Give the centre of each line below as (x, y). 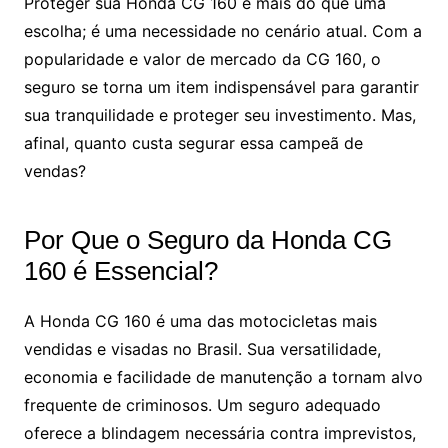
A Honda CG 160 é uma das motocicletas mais (200, 320)
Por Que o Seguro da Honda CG (207, 239)
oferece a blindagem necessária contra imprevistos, (219, 432)
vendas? (54, 170)
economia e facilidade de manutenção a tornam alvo (223, 376)
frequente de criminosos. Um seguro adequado (202, 404)
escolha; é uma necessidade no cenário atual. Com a (222, 30)
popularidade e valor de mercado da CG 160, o (202, 58)
